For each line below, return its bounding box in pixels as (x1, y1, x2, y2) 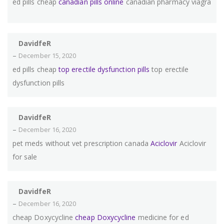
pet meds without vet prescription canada (12, 138, 150, 148)
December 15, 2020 (18, 51, 76, 60)
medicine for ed (135, 212, 189, 222)
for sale (12, 152, 37, 162)
